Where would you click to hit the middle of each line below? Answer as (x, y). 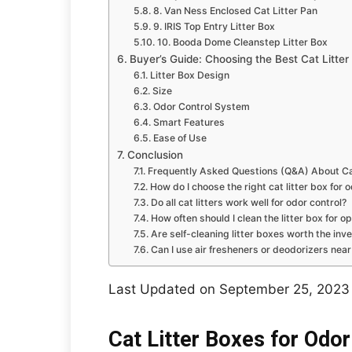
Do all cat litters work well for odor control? (248, 202)
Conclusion (155, 155)
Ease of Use (180, 138)
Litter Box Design (189, 75)
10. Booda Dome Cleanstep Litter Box (242, 42)
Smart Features (189, 122)
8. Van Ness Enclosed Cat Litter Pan (235, 11)
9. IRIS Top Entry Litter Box (214, 26)
